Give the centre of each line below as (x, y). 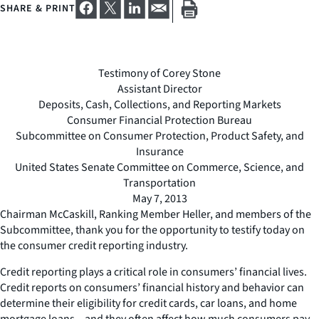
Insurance (159, 151)
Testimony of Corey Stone (159, 73)
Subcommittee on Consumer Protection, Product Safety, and (159, 136)
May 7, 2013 (159, 198)
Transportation (159, 183)
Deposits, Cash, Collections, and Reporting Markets (159, 104)
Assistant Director (159, 89)
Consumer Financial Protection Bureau (159, 120)
